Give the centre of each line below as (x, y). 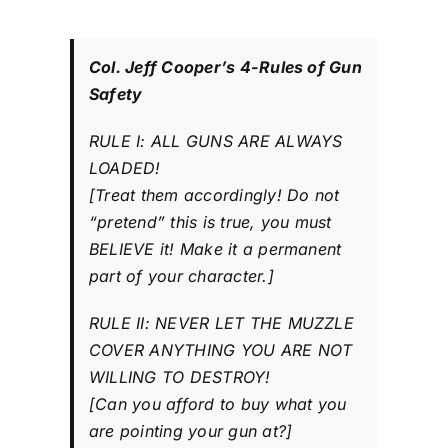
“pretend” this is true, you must (210, 221)
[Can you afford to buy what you (218, 403)
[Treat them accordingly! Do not (214, 194)
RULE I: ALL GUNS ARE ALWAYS (216, 140)
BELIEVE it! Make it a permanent (215, 248)
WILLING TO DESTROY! (180, 376)
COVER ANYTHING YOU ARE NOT (221, 349)
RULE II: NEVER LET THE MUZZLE (221, 322)
